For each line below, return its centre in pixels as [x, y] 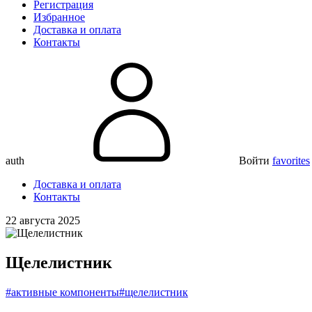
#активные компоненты [62, 292]
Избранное [59, 17]
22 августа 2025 [43, 220]
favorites [291, 161]
